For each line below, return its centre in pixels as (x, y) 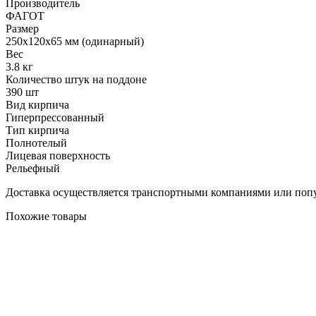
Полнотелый (36, 143)
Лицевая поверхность (58, 156)
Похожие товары (46, 217)
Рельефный (33, 169)
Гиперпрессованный (55, 118)
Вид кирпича (37, 105)
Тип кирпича (37, 130)
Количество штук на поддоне (76, 80)
